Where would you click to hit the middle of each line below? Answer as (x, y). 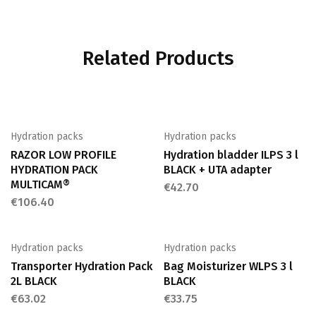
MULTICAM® (40, 184)
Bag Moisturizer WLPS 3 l (228, 266)
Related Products (158, 58)
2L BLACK (34, 281)
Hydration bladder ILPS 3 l (231, 154)
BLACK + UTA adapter (217, 169)
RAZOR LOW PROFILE (63, 154)
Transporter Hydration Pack (81, 266)
